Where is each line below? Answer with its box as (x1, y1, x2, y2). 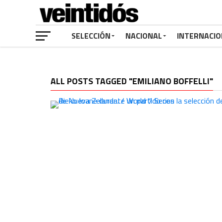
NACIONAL (125, 30, 162, 42)
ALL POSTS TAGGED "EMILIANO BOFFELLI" (51, 74, 213, 88)
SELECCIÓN (71, 30, 111, 42)
